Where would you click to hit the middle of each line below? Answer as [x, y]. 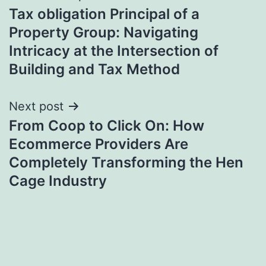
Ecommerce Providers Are [99, 144]
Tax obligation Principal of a [104, 14]
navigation [60, 25]
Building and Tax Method [94, 69]
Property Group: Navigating [104, 32]
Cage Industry [58, 180]
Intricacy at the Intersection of [114, 50]
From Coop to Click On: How [107, 125]
